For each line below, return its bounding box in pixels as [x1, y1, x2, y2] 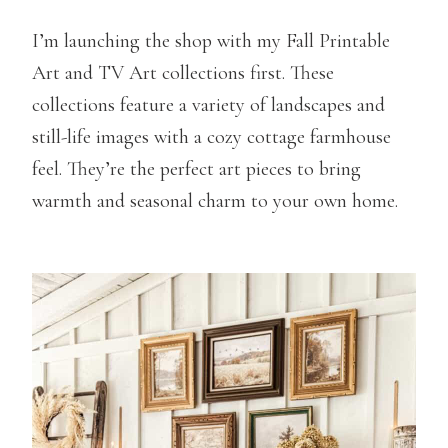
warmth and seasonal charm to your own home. [32, 188, 398, 213]
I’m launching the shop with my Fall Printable [32, 28, 390, 53]
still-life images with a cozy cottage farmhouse [32, 124, 391, 149]
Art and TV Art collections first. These [32, 60, 334, 85]
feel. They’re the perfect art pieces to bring [32, 156, 361, 181]
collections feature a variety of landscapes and [32, 92, 385, 117]
